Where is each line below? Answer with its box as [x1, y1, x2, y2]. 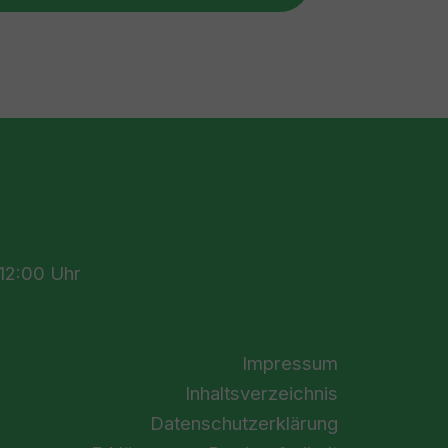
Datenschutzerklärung [150, 411, 338, 434]
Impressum [242, 351, 338, 374]
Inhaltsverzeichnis [185, 381, 338, 404]
